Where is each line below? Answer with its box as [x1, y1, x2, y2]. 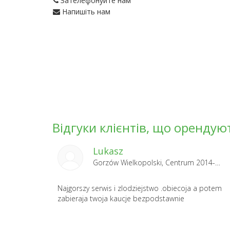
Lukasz [93, 144, 123, 157]
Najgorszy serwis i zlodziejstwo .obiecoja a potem [57, 183, 222, 193]
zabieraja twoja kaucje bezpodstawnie [57, 193, 184, 203]
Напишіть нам [60, 7, 110, 16]
